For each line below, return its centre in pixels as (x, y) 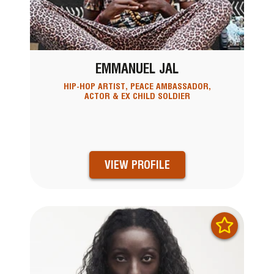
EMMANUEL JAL (137, 69)
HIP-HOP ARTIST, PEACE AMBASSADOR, (137, 87)
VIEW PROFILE (137, 165)
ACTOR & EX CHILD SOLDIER (137, 96)
